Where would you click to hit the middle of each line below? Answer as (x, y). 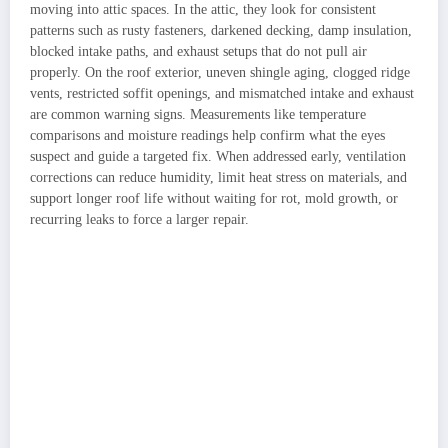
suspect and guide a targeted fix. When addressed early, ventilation (218, 156)
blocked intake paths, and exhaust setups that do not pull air (198, 51)
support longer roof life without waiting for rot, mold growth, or (214, 198)
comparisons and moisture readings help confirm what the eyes (207, 135)
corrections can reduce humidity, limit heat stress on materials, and (218, 177)
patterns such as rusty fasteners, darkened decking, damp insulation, (221, 30)
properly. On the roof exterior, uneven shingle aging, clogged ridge (220, 72)
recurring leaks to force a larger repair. (139, 219)
